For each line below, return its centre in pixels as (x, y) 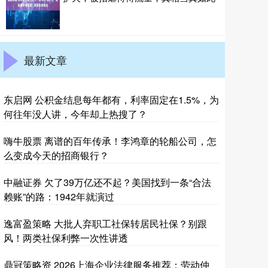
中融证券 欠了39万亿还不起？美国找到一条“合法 (107, 182)
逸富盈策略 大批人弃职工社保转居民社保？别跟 (105, 223)
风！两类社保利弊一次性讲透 (66, 238)
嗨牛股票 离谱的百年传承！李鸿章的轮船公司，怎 (110, 141)
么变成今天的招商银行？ (56, 155)
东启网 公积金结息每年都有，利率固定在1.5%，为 (111, 100)
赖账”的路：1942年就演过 (59, 197)
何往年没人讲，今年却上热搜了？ (75, 114)
